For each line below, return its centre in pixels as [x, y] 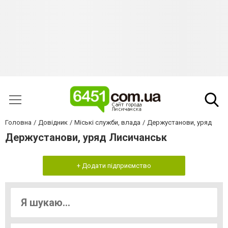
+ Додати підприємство [114, 166]
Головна [18, 122]
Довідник [53, 122]
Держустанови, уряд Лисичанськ [86, 137]
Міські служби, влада [107, 122]
